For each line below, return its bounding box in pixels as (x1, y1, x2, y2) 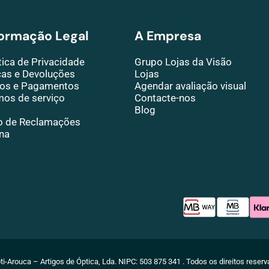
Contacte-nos (134, 92, 196, 104)
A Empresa (134, 28, 201, 44)
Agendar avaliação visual (134, 80, 246, 92)
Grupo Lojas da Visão (134, 56, 232, 68)
